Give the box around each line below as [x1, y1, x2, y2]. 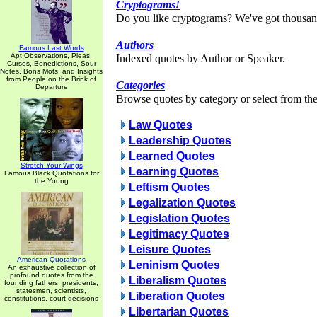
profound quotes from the [9, 271, 93, 279]
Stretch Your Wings [20, 161, 83, 169]
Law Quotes [129, 119, 192, 131]
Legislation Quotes [129, 212, 230, 224]
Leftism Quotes [129, 181, 210, 193]
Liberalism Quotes [129, 275, 226, 287]
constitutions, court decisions [4, 294, 98, 302]
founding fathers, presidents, [4, 279, 98, 287]
